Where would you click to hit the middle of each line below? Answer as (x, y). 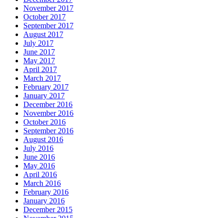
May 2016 (39, 165)
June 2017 (39, 52)
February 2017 (46, 87)
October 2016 (45, 122)
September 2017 (48, 25)
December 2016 (48, 104)
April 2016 (40, 174)
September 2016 (48, 130)
